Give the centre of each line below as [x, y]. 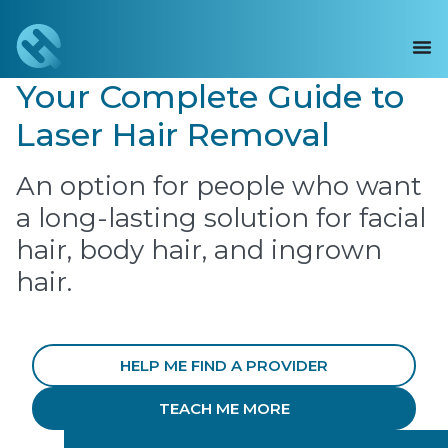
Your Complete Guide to [210, 96]
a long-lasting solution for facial [221, 218]
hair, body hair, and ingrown [199, 250]
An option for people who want [219, 186]
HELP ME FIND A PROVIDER [224, 366]
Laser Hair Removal [173, 134]
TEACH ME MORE [224, 409]
